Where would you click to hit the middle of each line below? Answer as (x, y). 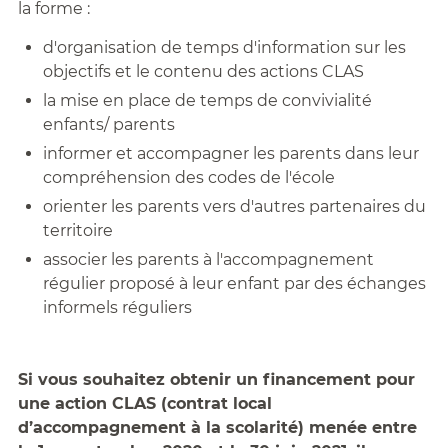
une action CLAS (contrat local (144, 404)
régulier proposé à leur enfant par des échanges (234, 284)
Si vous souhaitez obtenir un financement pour (216, 380)
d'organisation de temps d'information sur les (224, 48)
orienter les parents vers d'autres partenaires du (234, 207)
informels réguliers (117, 308)
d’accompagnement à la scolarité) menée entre (217, 428)
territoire (77, 231)
